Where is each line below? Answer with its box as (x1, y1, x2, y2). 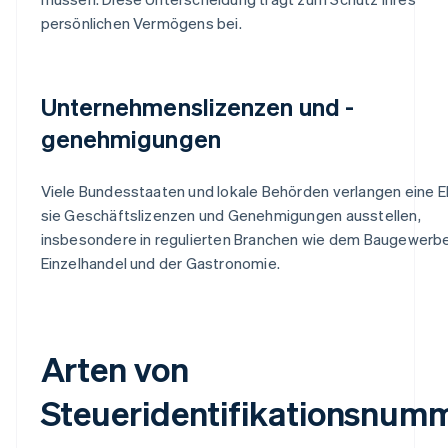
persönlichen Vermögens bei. (40, 12, 242, 33)
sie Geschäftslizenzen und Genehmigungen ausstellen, (40, 204, 421, 225)
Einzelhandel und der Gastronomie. (40, 252, 281, 273)
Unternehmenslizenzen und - (40, 90, 355, 122)
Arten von (40, 346, 189, 390)
